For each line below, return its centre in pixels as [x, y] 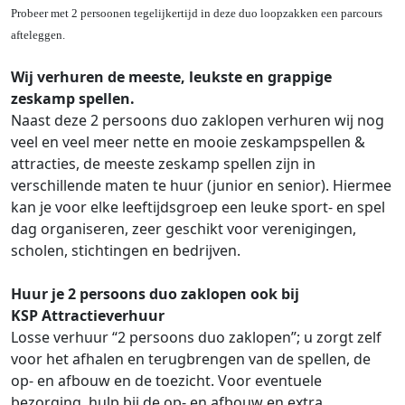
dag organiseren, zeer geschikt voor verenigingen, [184, 229]
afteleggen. [39, 35]
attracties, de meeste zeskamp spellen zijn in [163, 164]
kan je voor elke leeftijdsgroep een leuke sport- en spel [198, 207]
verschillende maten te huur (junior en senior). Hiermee [201, 186]
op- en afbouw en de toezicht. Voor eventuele [166, 381]
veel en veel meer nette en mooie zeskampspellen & [188, 142]
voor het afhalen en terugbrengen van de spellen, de [191, 359]
